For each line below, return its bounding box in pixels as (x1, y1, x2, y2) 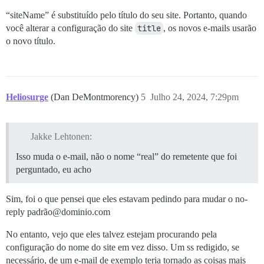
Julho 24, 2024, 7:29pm (150, 92, 239, 102)
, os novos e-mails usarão (163, 23, 256, 33)
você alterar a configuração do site (6, 23, 135, 33)
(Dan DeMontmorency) (51, 92, 141, 102)
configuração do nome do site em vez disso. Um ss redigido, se (6, 242, 239, 252)
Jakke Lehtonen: (30, 131, 92, 141)
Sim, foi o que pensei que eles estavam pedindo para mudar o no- (6, 193, 247, 204)
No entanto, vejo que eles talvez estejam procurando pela (6, 229, 217, 239)
